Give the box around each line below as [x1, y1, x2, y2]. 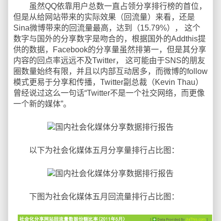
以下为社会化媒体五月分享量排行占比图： [13, 146, 179, 154]
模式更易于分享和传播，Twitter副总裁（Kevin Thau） [13, 78, 203, 86]
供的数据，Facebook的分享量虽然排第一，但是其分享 [13, 45, 206, 54]
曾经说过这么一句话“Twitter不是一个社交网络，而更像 [13, 89, 205, 97]
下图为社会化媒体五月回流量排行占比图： [13, 192, 179, 201]
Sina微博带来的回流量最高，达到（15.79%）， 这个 [13, 24, 200, 32]
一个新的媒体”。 [13, 100, 71, 108]
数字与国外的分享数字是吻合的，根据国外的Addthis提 [13, 35, 206, 43]
